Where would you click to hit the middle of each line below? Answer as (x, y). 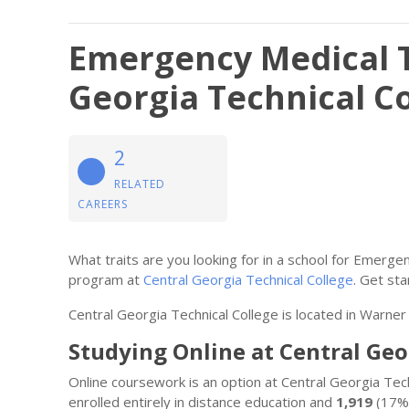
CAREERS (103, 204)
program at (106, 279)
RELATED (140, 184)
